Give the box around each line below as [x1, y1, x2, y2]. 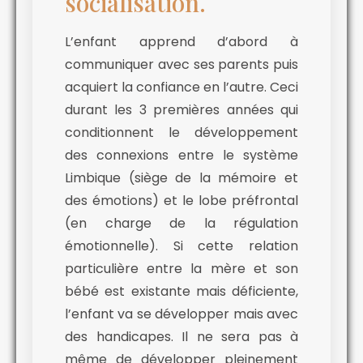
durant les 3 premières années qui [65, 100, 298, 120]
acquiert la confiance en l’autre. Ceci [65, 78, 298, 97]
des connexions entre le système [65, 146, 298, 165]
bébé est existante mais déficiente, [65, 282, 298, 301]
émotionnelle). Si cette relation [65, 237, 298, 256]
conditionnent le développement [65, 123, 298, 143]
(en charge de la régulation [65, 214, 298, 233]
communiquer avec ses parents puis [65, 55, 298, 75]
